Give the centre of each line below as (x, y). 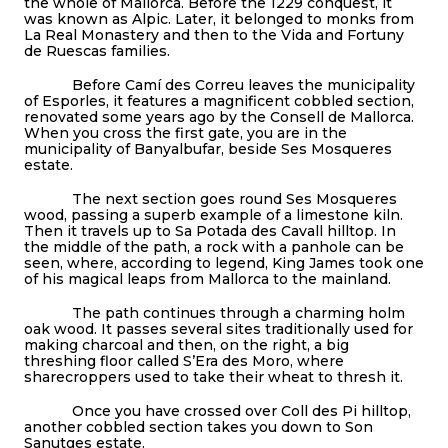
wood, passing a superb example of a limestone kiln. (213, 214)
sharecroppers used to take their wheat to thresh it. (215, 376)
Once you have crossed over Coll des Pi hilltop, (217, 410)
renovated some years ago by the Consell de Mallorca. (219, 116)
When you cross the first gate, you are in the (185, 132)
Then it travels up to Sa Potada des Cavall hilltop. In (210, 230)
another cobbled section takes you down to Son (198, 426)
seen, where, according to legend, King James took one (224, 262)
